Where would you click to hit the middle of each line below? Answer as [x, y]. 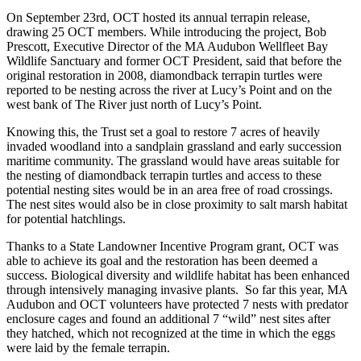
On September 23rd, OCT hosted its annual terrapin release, [158, 17]
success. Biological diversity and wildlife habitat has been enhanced [178, 275]
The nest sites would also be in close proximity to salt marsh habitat [177, 204]
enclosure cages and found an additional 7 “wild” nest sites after [168, 318]
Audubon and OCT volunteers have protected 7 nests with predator [177, 304]
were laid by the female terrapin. [88, 347]
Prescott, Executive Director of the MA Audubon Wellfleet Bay [167, 46]
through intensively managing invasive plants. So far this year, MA [177, 289]
